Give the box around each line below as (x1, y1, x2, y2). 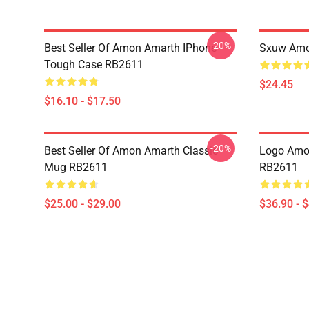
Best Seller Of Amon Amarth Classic (44, 144, 218, 157)
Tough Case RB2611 (44, 58, 143, 71)
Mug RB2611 (44, 161, 108, 174)
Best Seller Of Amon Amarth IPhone (44, 41, 217, 54)
